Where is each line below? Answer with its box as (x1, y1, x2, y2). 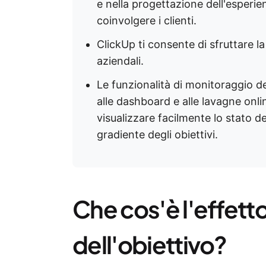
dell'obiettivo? (72, 229, 227, 259)
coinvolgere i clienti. (97, 14, 197, 27)
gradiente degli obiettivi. (97, 128, 218, 141)
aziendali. (97, 55, 144, 67)
